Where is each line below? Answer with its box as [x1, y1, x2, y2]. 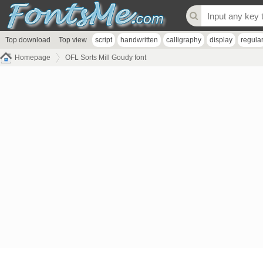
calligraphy [166, 36, 201, 44]
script [95, 36, 112, 44]
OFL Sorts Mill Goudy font [65, 53, 146, 62]
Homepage [15, 53, 50, 62]
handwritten [120, 36, 158, 44]
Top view [59, 36, 87, 44]
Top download [5, 36, 50, 44]
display [210, 36, 232, 44]
